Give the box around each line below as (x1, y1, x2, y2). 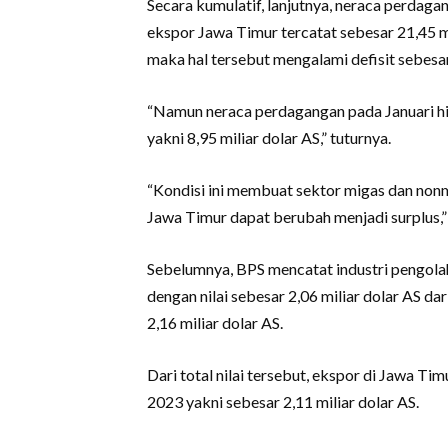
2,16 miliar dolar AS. (147, 313, 283, 332)
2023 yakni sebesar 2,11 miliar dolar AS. (147, 392, 419, 411)
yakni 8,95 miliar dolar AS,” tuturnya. (147, 128, 391, 147)
